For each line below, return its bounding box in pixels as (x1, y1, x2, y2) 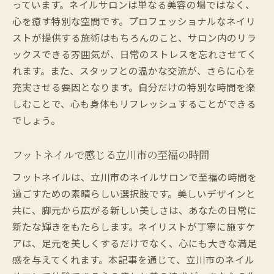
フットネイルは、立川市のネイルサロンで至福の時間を (12, 169, 257, 183)
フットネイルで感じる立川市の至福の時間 (12, 147, 209, 161)
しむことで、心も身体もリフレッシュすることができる (12, 96, 256, 110)
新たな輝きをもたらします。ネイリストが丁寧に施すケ (12, 219, 256, 233)
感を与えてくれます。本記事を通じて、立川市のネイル (12, 252, 254, 266)
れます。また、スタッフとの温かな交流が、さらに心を (12, 63, 256, 77)
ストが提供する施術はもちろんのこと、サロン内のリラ (12, 30, 256, 44)
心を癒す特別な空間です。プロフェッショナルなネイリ (12, 13, 256, 28)
